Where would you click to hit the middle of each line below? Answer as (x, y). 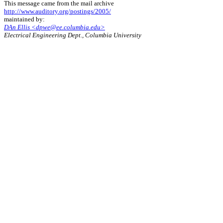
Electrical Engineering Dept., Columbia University (73, 35)
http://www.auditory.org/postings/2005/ (57, 11)
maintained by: (24, 19)
